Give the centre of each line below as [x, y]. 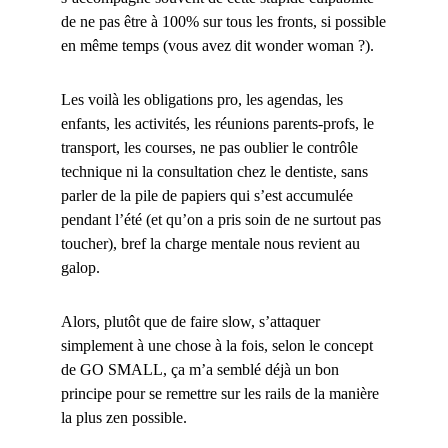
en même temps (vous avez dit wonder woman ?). [217, 46]
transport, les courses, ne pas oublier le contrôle [209, 148]
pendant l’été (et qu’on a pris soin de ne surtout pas [220, 220]
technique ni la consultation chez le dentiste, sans [214, 172]
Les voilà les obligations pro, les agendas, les [201, 100]
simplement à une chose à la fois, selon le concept [216, 346]
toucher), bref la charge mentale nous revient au [210, 244]
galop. [80, 268]
